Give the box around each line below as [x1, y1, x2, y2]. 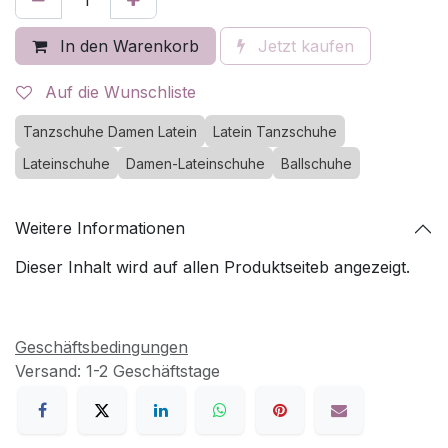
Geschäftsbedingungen [15, 336, 188, 357]
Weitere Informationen [15, 218, 185, 238]
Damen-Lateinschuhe [126, 154, 265, 172]
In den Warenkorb [55, 35, 199, 56]
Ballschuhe [281, 154, 352, 172]
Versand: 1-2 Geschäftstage [15, 360, 220, 381]
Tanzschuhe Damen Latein [23, 122, 197, 140]
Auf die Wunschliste [45, 81, 196, 102]
